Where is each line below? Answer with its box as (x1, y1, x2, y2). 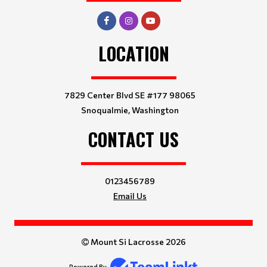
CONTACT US (88, 126, 179, 153)
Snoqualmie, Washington (81, 105, 179, 115)
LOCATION (98, 40, 169, 67)
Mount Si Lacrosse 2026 (88, 237, 186, 247)
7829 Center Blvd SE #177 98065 (64, 90, 195, 100)
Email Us (113, 191, 147, 201)
